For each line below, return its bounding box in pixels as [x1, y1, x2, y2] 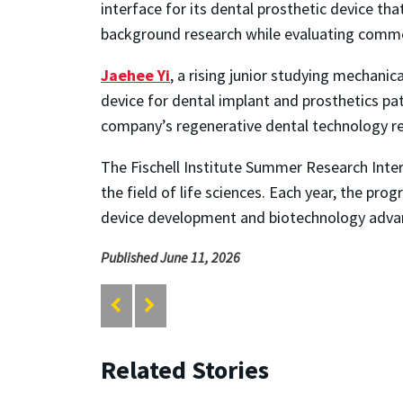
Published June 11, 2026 [101, 247, 240, 266]
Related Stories [101, 353, 269, 386]
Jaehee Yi [101, 64, 170, 85]
